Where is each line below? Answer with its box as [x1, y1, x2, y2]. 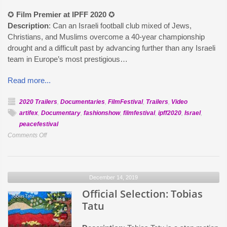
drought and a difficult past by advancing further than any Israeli [8, 44, 215, 52]
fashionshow [84, 109, 120, 117]
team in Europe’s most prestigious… [8, 55, 128, 63]
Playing [46, 165, 67, 172]
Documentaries [60, 98, 105, 105]
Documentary [41, 109, 81, 117]
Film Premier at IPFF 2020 [16, 10, 106, 19]
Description [8, 21, 49, 30]
